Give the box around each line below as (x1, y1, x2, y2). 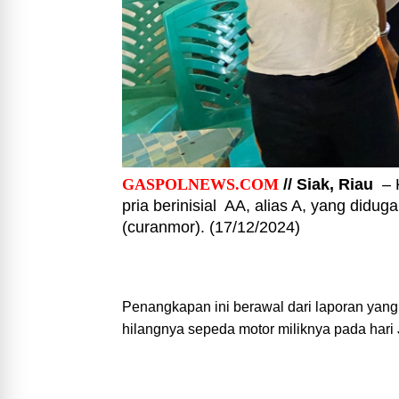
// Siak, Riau (279, 175, 373, 193)
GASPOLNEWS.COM (122, 175, 279, 193)
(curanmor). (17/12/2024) (122, 217, 300, 236)
